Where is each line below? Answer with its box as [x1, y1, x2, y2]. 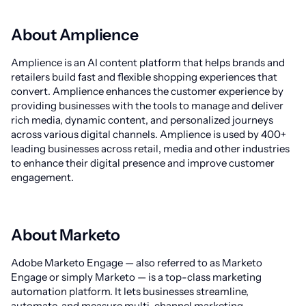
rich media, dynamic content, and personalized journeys [11, 113, 273, 126]
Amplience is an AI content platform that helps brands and [11, 56, 285, 69]
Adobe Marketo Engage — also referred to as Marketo [11, 256, 262, 269]
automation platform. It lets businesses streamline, [11, 285, 249, 298]
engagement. [11, 171, 74, 184]
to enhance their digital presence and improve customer [11, 156, 275, 169]
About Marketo [11, 225, 121, 245]
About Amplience [11, 25, 139, 44]
